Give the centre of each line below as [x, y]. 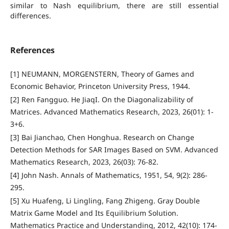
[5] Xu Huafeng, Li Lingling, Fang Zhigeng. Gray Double [105, 201]
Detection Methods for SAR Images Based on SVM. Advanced [114, 150]
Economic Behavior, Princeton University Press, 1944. [100, 86]
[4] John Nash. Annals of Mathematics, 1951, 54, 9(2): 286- [109, 175]
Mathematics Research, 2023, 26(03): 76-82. [84, 162]
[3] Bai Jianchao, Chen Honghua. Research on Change [102, 138]
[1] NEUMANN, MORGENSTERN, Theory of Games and [102, 74]
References [32, 50]
